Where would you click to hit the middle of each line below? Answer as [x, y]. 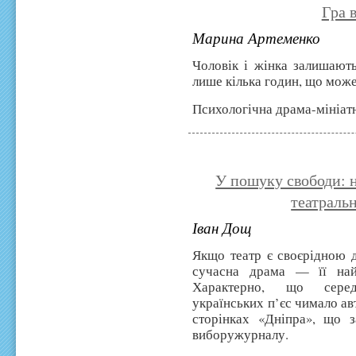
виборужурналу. [243, 335]
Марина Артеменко [257, 38]
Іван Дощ [222, 228]
